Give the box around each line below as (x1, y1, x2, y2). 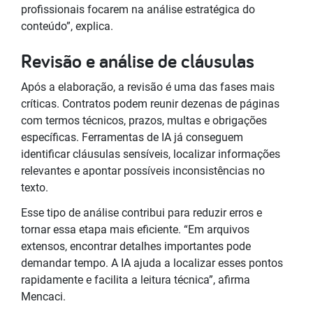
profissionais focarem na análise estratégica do (21, 2, 255, 16)
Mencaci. (21, 289, 66, 303)
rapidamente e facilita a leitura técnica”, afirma (21, 272, 250, 286)
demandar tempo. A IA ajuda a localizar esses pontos (21, 256, 283, 270)
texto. (21, 180, 51, 194)
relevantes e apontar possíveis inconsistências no (21, 163, 265, 177)
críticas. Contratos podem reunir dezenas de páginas (21, 96, 279, 110)
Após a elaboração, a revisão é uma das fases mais (21, 80, 275, 94)
